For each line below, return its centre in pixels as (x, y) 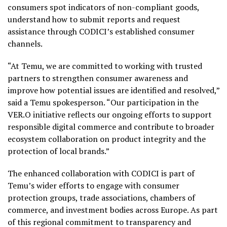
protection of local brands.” (59, 151)
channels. (25, 44)
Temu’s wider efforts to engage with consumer (93, 186)
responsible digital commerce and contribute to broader (111, 127)
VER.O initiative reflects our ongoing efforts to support (110, 115)
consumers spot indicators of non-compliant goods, (103, 7)
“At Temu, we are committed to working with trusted (105, 66)
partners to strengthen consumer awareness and (98, 78)
